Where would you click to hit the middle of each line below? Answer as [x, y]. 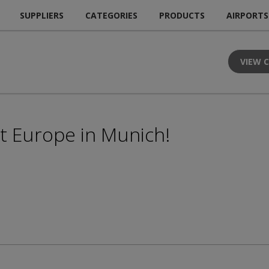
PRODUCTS [182, 15]
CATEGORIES [111, 15]
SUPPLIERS [42, 15]
